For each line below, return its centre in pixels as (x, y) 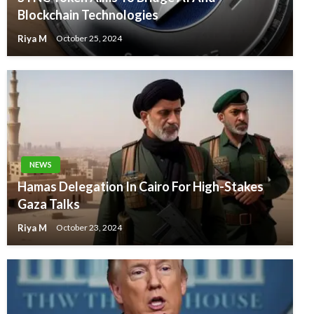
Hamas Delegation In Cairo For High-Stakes (141, 186)
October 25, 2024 (89, 39)
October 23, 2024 (89, 228)
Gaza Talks (49, 204)
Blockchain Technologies (88, 14)
